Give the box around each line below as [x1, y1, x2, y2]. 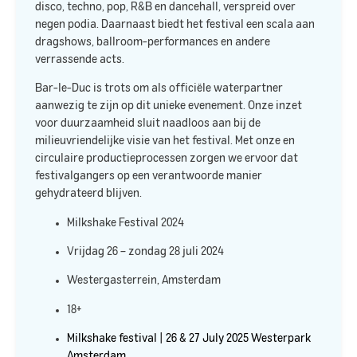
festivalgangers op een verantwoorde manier [35, 171, 262, 182]
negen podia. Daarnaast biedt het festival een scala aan [35, 18, 315, 30]
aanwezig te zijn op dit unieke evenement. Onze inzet [35, 100, 302, 112]
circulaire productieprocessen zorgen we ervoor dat [35, 153, 298, 165]
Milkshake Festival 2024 [67, 217, 185, 229]
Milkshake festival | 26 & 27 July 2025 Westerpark [67, 333, 311, 345]
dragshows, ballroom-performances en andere [35, 36, 270, 48]
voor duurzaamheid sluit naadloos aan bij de [35, 118, 261, 130]
